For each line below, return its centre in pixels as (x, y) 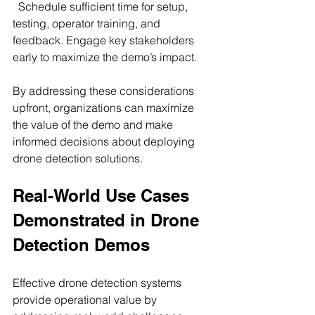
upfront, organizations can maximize (105, 107)
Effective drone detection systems (98, 282)
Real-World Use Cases (103, 195)
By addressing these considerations (105, 90)
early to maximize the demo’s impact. (105, 57)
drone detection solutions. (78, 158)
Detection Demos (81, 244)
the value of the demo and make (94, 124)
